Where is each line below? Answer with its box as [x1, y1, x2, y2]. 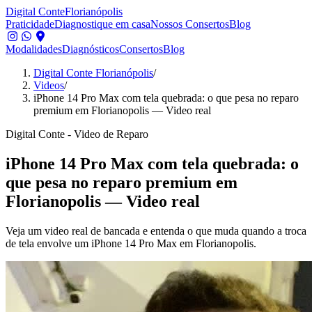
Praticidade [6, 18, 54, 30]
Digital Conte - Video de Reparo [6, 128, 148, 140]
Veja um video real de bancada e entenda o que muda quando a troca [6, 224, 306, 237]
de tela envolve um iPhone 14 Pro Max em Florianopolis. [6, 237, 256, 249]
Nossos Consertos [150, 18, 229, 30]
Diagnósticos [62, 43, 119, 55]
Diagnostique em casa [54, 18, 150, 30]
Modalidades [6, 43, 62, 55]
